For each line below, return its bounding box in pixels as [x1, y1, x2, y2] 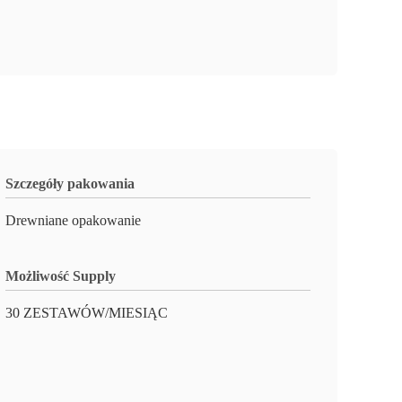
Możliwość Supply [5, 268, 116, 284]
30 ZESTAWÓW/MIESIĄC [5, 305, 168, 320]
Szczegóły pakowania [5, 176, 135, 191]
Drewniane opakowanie [5, 213, 141, 228]
